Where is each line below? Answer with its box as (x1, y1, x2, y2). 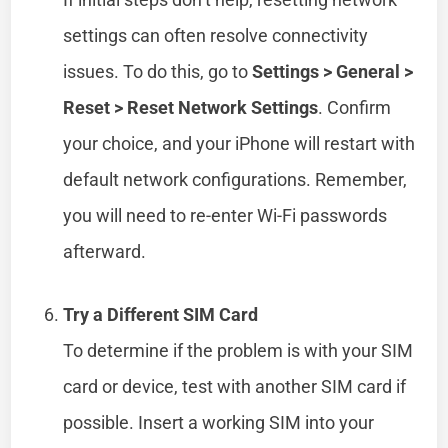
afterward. (63, 240, 147, 262)
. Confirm (318, 96, 392, 118)
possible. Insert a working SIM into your (63, 411, 375, 433)
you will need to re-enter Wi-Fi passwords (63, 204, 388, 226)
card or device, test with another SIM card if (63, 375, 407, 397)
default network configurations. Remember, (63, 168, 408, 190)
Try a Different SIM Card (63, 303, 259, 325)
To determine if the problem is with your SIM (63, 339, 414, 361)
